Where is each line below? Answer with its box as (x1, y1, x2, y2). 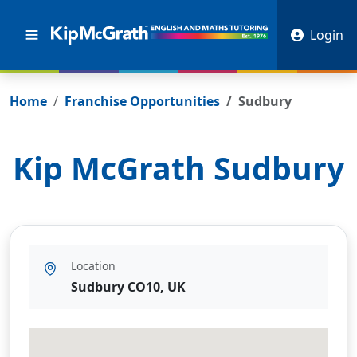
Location (71, 258, 116, 273)
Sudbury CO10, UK (71, 278, 186, 296)
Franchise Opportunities (65, 92, 220, 110)
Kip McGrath (13, 147, 214, 189)
